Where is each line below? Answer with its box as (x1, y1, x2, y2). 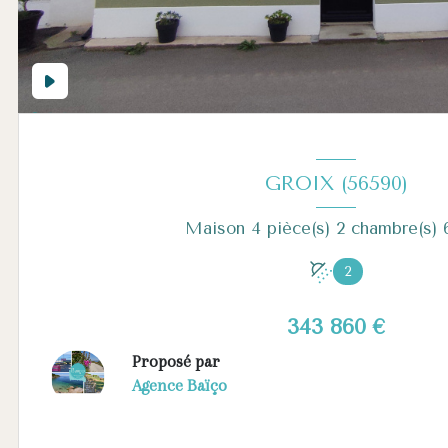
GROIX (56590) (264, 171, 408, 195)
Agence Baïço (131, 376, 227, 396)
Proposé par (131, 352, 220, 372)
